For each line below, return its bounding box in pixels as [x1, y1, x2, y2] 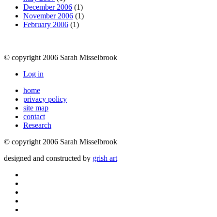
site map [23, 103, 48, 112]
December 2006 [23, 2, 72, 11]
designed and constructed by [4, 154, 93, 162]
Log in [23, 69, 44, 78]
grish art [93, 154, 117, 162]
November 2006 [23, 11, 73, 20]
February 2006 [23, 20, 68, 29]
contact [23, 112, 45, 121]
